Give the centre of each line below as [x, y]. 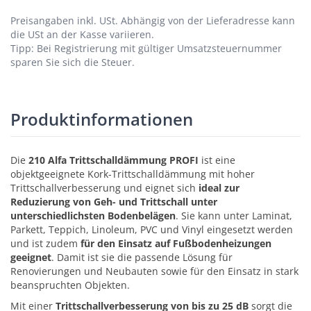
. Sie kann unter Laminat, [234, 215]
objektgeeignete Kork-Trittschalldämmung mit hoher [133, 174]
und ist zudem [45, 243]
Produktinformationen [102, 119]
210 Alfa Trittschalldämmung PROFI [114, 160]
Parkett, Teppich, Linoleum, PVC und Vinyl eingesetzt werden [152, 229]
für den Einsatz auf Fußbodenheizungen [176, 243]
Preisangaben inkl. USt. [64, 20]
